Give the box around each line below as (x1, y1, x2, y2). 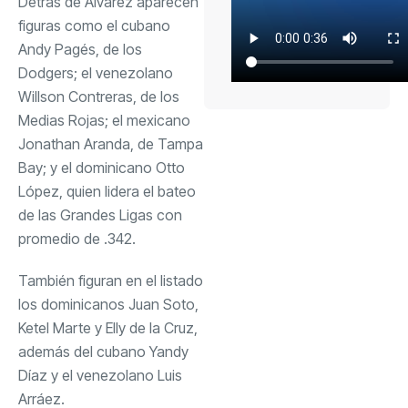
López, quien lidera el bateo (18, 181, 196, 200)
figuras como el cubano (18, 15, 170, 35)
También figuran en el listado (18, 270, 203, 290)
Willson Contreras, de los (18, 87, 179, 106)
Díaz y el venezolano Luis (18, 365, 182, 384)
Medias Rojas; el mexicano (18, 110, 190, 129)
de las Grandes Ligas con (18, 205, 182, 224)
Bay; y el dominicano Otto (18, 158, 185, 177)
